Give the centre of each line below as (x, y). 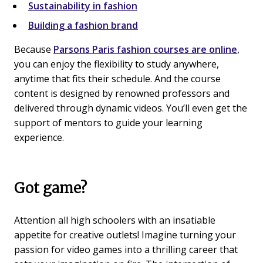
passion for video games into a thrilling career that (126, 250)
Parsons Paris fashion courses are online (145, 50)
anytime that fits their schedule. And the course (117, 79)
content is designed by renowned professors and (122, 94)
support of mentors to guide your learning (108, 123)
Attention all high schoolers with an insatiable (115, 220)
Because (34, 50)
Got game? (50, 188)
